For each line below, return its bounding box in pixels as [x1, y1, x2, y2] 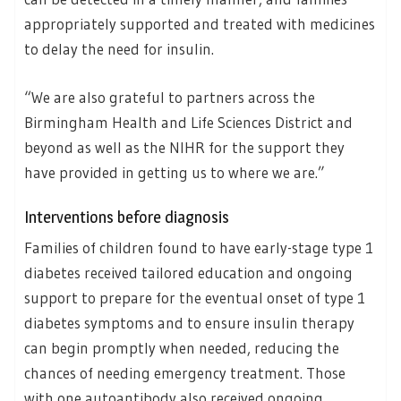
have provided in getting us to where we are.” [24, 162, 325, 182]
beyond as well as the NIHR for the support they [24, 137, 345, 157]
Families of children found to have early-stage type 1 [24, 238, 373, 258]
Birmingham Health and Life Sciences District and [24, 112, 353, 132]
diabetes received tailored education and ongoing [24, 263, 353, 283]
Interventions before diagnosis [24, 208, 229, 227]
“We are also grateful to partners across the [24, 87, 315, 107]
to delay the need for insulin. [24, 39, 214, 59]
